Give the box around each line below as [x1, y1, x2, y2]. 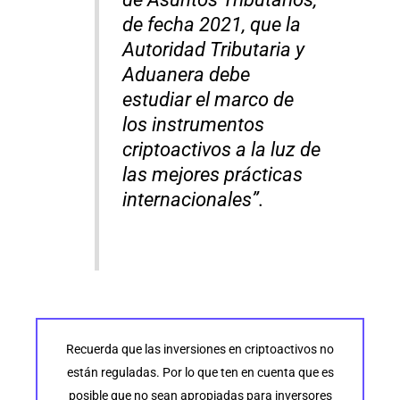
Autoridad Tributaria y [122, 38, 305, 62]
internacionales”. [122, 188, 265, 212]
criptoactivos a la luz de [122, 138, 321, 162]
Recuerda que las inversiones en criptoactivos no [66, 342, 334, 357]
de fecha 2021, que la [122, 13, 302, 37]
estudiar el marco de [122, 88, 295, 112]
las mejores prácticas [122, 163, 304, 187]
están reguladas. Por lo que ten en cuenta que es [66, 365, 334, 380]
